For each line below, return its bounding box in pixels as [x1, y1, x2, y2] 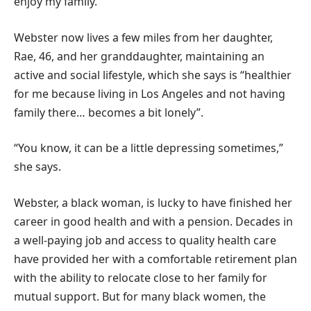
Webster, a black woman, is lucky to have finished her [14, 194, 292, 210]
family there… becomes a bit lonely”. [14, 104, 203, 120]
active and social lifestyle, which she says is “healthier [14, 67, 292, 83]
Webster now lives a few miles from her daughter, [14, 29, 273, 45]
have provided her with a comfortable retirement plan [14, 251, 297, 267]
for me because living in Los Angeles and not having [14, 85, 285, 101]
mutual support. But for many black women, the [14, 288, 266, 304]
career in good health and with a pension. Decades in [14, 213, 293, 229]
